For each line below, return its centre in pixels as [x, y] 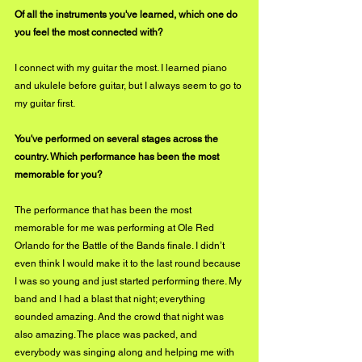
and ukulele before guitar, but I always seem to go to [129, 86]
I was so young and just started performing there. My [129, 281]
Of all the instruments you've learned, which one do [127, 15]
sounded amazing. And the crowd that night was [120, 317]
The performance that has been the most [104, 210]
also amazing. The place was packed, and [107, 335]
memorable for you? [59, 175]
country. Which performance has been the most [118, 157]
